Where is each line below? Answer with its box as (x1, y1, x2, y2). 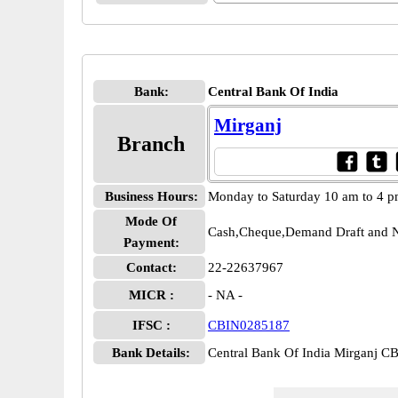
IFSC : (131, 318, 171, 332)
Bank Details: (112, 346, 190, 360)
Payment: (123, 235, 179, 250)
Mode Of (125, 214, 177, 228)
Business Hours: (104, 189, 198, 203)
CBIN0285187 (208, 318, 290, 332)
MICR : (128, 288, 174, 302)
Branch (117, 132, 185, 155)
